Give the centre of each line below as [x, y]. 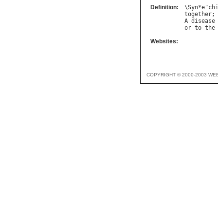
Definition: [164, 8]
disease [203, 21]
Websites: [164, 42]
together [198, 14]
